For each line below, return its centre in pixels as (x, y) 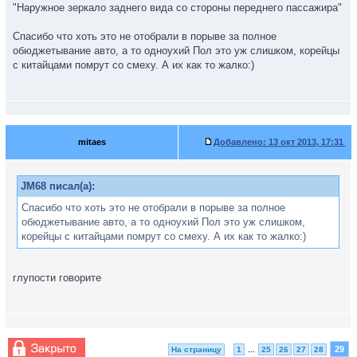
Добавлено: (240, 142)
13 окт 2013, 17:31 (306, 142)
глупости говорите (57, 278)
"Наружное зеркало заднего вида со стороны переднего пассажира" (177, 8)
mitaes (92, 142)
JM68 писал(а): (58, 186)
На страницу (196, 349)
